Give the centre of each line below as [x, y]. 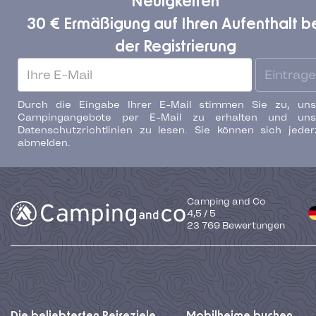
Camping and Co [226, 202]
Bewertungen [253, 226]
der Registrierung [175, 47]
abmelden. [44, 143]
